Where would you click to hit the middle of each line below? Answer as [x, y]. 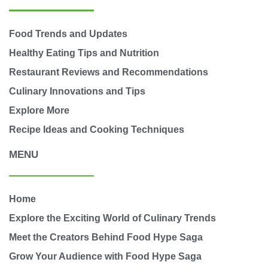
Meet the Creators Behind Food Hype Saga [106, 237]
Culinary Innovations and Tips [77, 91]
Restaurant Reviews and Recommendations [109, 72]
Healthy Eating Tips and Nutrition [84, 53]
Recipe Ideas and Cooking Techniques [97, 129]
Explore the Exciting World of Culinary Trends [112, 218]
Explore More [39, 110]
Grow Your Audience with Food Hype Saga [105, 257]
